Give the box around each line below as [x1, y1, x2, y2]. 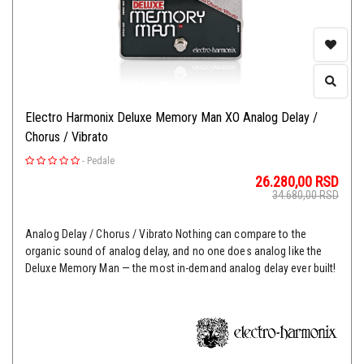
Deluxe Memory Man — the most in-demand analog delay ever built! [25, 262, 336, 275]
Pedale [87, 155, 115, 167]
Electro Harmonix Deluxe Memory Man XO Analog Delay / [25, 110, 318, 126]
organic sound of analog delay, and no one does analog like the [25, 245, 323, 258]
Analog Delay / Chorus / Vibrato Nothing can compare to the [25, 227, 306, 241]
